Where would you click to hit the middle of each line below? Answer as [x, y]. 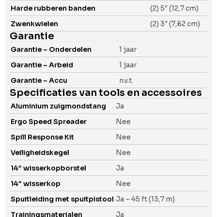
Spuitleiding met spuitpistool [62, 199]
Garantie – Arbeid [42, 65]
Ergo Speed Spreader [49, 121]
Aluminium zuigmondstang [58, 106]
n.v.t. [126, 80]
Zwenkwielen [34, 23]
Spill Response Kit [42, 137]
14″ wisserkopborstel [48, 168]
